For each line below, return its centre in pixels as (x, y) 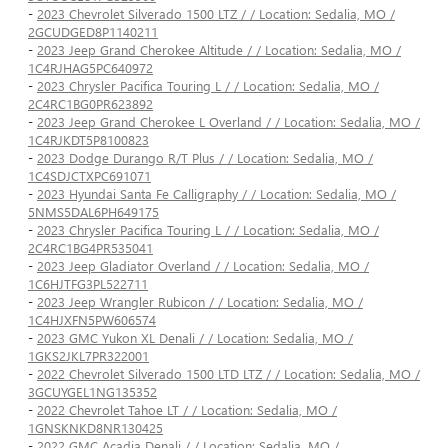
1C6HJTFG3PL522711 (88, 284)
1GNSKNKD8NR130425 (95, 428)
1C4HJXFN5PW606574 (92, 320)
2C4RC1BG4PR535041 (90, 248)
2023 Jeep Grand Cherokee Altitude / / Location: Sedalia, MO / (219, 50)
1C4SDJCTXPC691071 (89, 176)
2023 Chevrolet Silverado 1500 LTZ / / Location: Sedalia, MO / (216, 14)
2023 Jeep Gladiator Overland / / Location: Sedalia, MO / (203, 266)
